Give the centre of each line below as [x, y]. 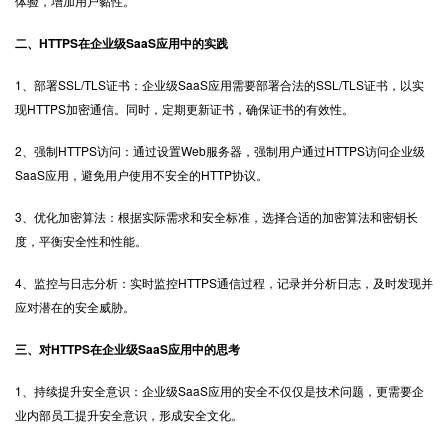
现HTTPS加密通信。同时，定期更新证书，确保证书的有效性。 [184, 108]
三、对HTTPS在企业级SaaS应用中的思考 [127, 349]
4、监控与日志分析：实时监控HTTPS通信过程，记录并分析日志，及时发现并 [224, 282]
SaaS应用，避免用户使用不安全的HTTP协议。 [141, 174]
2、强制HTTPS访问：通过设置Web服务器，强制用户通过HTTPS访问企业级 [220, 150]
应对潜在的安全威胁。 [75, 306]
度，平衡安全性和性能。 [81, 240]
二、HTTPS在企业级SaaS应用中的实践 [121, 43]
